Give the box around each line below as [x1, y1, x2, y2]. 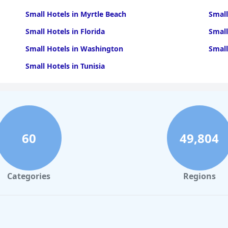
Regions [183, 170, 216, 182]
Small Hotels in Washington [25, 44, 123, 53]
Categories [7, 170, 50, 182]
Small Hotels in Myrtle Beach [25, 9, 126, 19]
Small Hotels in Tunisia [25, 61, 105, 71]
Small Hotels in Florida [25, 26, 105, 36]
